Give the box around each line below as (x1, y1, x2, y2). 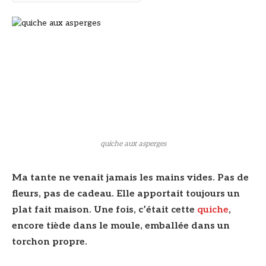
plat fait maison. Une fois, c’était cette (12, 204, 197, 216)
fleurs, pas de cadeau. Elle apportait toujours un (12, 188, 240, 200)
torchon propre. (12, 236, 87, 248)
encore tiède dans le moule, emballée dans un (12, 220, 230, 232)
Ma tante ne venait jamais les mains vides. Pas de (12, 172, 249, 184)
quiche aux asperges (100, 140, 166, 149)
